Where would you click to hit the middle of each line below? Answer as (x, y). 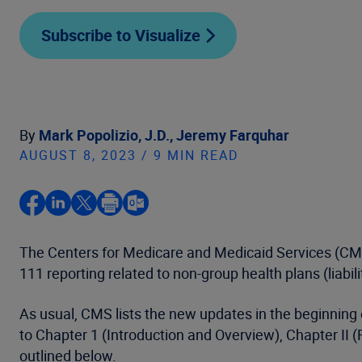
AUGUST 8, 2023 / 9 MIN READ (129, 155)
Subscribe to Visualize (121, 35)
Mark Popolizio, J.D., (107, 135)
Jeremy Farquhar (233, 135)
